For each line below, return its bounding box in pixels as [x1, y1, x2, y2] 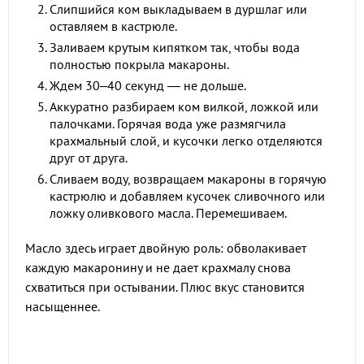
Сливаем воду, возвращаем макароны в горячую [50, 171, 327, 187]
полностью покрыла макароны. [50, 56, 229, 72]
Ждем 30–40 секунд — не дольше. [50, 77, 246, 93]
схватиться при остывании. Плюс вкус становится [25, 279, 305, 295]
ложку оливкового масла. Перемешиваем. [50, 205, 287, 221]
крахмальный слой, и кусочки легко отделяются [50, 132, 323, 149]
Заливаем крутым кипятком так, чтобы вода [50, 39, 300, 55]
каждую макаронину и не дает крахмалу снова [25, 259, 291, 275]
